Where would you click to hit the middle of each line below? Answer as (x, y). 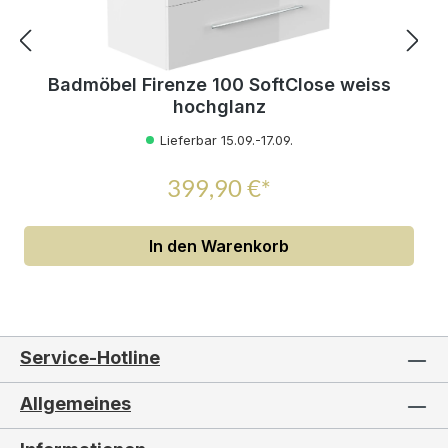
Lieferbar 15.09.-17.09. (226, 140)
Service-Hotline (90, 357)
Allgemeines (75, 403)
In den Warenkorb (219, 245)
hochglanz (219, 106)
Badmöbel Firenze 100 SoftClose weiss (219, 84)
